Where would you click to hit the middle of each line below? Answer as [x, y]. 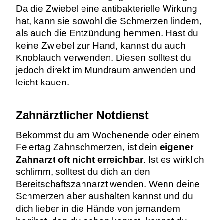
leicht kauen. [42, 82]
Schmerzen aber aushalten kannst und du [104, 196]
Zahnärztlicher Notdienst [82, 116]
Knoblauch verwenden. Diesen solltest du [103, 57]
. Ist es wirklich [174, 159]
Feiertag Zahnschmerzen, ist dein [87, 147]
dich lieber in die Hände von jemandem [98, 208]
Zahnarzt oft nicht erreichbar [79, 159]
